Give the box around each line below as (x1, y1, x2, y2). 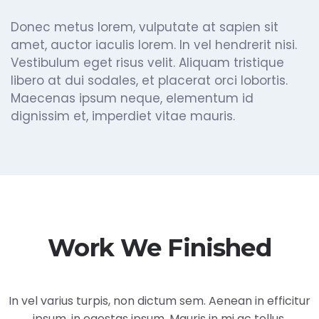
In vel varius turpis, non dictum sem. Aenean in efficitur (9, 292, 310, 309)
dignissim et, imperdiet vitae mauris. (11, 107, 235, 125)
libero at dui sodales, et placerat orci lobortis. (11, 71, 288, 89)
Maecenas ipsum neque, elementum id (11, 89, 253, 107)
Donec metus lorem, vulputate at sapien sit (11, 18, 278, 36)
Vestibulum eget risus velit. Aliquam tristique (11, 53, 284, 71)
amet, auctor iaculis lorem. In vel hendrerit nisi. (11, 36, 297, 53)
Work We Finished (48, 232, 271, 263)
